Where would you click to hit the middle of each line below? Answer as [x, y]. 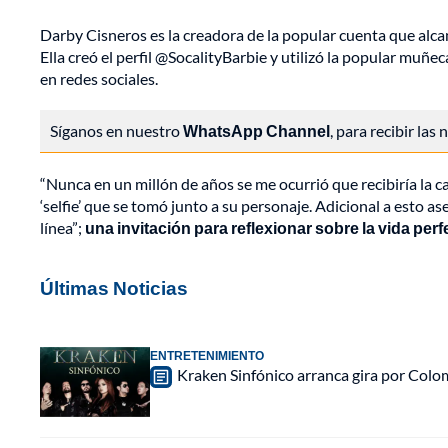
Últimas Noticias [114, 288]
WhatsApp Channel [256, 131]
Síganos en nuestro [116, 131]
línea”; [62, 228]
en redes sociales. [99, 79]
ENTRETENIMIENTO [207, 356]
